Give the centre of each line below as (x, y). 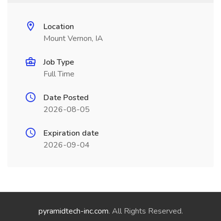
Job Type (59, 62)
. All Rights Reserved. (146, 211)
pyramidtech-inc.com (73, 211)
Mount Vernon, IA (73, 38)
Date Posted (66, 98)
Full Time (59, 74)
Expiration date (71, 133)
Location (59, 27)
